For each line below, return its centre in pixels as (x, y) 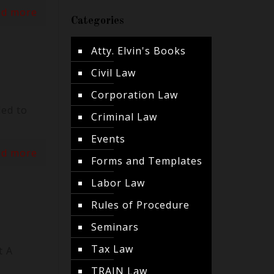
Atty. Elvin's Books (138, 51)
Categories (97, 21)
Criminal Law (124, 117)
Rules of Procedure (140, 205)
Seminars (115, 227)
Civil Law (113, 73)
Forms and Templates (146, 161)
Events (108, 139)
